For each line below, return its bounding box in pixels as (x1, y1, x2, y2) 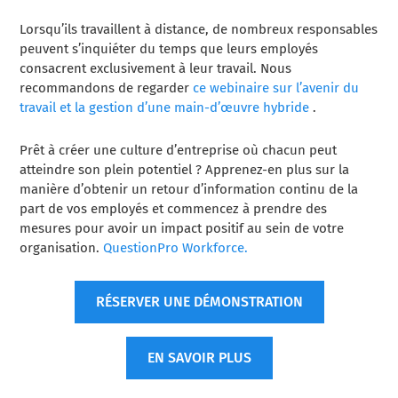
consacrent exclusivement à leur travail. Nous (20, 60, 292, 77)
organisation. (20, 240, 100, 257)
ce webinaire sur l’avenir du (193, 80, 360, 97)
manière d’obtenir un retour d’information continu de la (20, 181, 359, 198)
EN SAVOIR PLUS (147, 349, 251, 367)
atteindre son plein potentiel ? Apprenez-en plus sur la (20, 162, 350, 179)
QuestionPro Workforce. (103, 240, 249, 257)
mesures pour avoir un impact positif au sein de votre (20, 220, 345, 237)
